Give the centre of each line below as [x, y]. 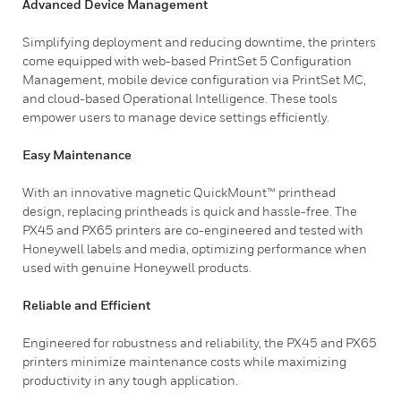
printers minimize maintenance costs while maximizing [184, 361]
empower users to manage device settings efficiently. [176, 117]
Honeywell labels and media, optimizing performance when [195, 248]
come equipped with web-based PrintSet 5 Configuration [187, 60]
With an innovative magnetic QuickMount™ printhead [179, 192]
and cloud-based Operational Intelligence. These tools [180, 98]
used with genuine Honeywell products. [137, 267]
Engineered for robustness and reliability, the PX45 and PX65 [200, 342]
